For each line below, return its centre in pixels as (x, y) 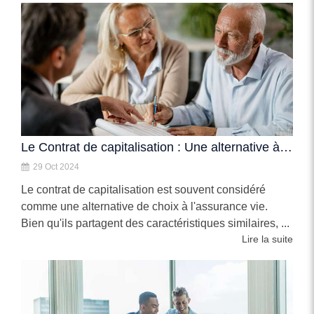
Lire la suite (267, 239)
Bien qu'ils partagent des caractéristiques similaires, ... (155, 223)
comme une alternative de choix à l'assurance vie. (144, 206)
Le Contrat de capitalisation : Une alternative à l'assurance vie (286, 147)
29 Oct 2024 (56, 167)
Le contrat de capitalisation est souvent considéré (143, 190)
